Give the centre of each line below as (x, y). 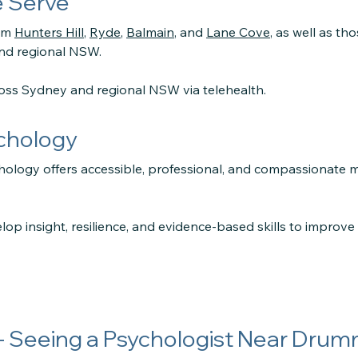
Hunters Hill (49, 32)
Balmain (150, 32)
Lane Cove (238, 32)
